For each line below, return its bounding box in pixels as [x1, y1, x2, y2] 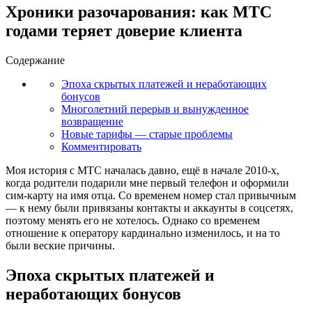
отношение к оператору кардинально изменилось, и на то [6, 226, 280, 239]
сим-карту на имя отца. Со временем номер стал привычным [6, 189, 296, 201]
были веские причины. [6, 239, 115, 251]
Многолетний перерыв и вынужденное [61, 102, 249, 115]
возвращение [61, 115, 123, 127]
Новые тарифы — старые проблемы [61, 127, 233, 140]
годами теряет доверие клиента [6, 21, 242, 40]
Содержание [6, 54, 65, 66]
